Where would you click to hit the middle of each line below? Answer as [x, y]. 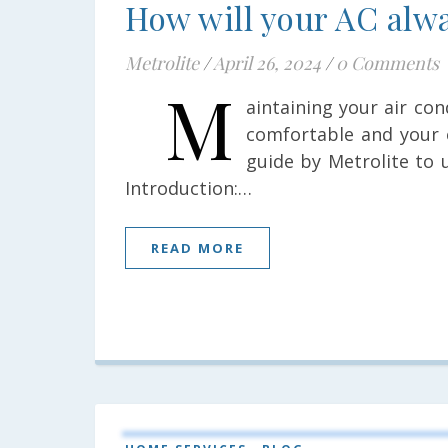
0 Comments [387, 63]
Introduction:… [188, 188]
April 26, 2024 [267, 63]
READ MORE [197, 248]
